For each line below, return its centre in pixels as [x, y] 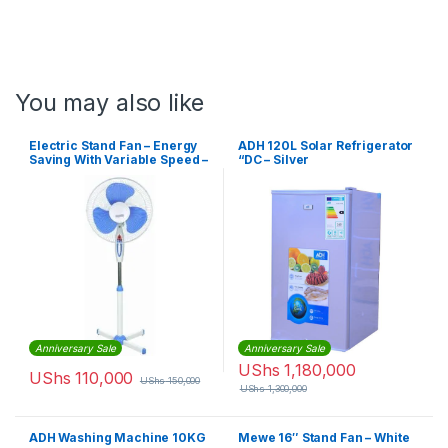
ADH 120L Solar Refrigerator [326, 145]
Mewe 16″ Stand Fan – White [324, 437]
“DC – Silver [274, 159]
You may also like [109, 102]
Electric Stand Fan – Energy [113, 145]
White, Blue [64, 173]
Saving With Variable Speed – [119, 159]
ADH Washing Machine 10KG [117, 437]
